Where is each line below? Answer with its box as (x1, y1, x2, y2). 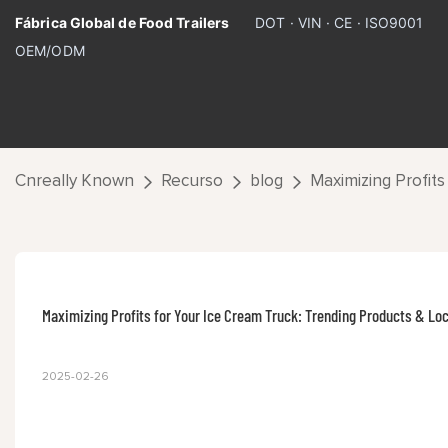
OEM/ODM (15, 42, 85, 59)
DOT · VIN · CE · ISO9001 (255, 14, 424, 31)
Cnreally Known (15, 173, 134, 190)
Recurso (161, 173, 223, 190)
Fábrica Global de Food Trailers (15, 14, 230, 31)
